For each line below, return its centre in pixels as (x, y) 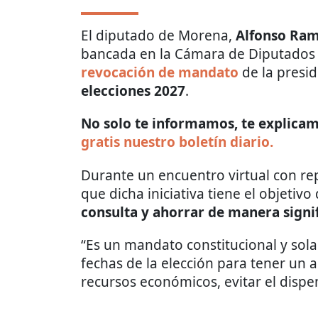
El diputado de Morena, (158, 35)
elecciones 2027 (133, 91)
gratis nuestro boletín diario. (177, 142)
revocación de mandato (160, 72)
